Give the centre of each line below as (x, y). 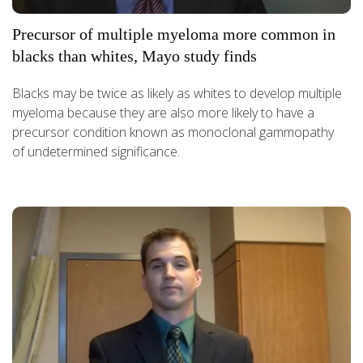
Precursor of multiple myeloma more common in (174, 34)
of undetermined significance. (96, 152)
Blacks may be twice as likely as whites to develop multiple (177, 94)
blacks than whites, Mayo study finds (135, 56)
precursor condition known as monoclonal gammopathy (173, 132)
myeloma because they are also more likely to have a (163, 113)
